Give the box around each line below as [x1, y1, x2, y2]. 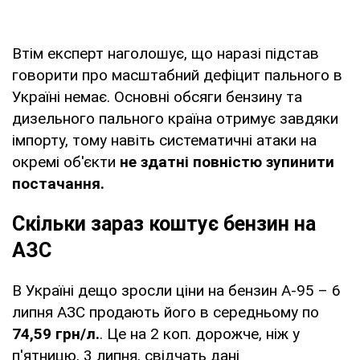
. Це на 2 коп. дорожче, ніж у [100, 324, 300, 343]
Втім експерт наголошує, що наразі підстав [12, 43, 319, 63]
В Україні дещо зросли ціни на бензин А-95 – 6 [12, 280, 341, 300]
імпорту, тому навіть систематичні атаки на [12, 130, 317, 149]
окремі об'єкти [12, 152, 120, 171]
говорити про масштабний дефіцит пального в [12, 65, 342, 84]
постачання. [12, 174, 104, 193]
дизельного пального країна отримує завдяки [12, 108, 338, 128]
